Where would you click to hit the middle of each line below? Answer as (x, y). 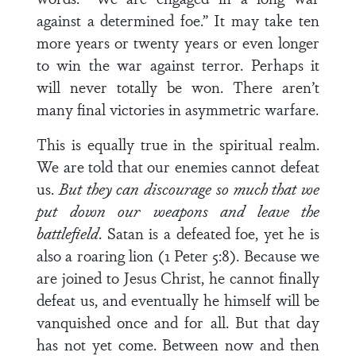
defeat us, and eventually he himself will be (178, 300)
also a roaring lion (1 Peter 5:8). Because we (178, 255)
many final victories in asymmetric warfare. (178, 109)
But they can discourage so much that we (189, 188)
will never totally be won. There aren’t (178, 87)
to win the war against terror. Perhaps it (178, 64)
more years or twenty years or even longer (178, 42)
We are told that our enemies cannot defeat (178, 166)
